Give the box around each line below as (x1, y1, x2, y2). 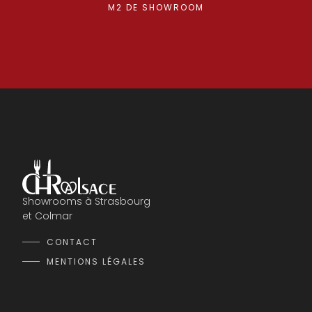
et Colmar (22, 209, 72, 223)
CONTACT (47, 235, 97, 248)
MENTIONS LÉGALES (47, 255, 146, 267)
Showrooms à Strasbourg (22, 194, 150, 208)
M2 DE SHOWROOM (108, 1, 204, 13)
